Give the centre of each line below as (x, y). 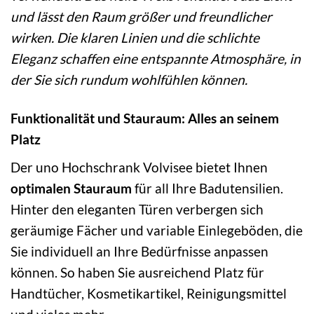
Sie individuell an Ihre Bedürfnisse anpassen (139, 251)
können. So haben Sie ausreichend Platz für (137, 272)
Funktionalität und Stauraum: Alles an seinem (145, 118)
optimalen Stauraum (71, 188)
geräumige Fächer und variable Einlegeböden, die (157, 230)
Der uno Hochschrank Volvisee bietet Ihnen (139, 167)
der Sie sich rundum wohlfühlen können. (129, 80)
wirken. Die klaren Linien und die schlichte (135, 38)
